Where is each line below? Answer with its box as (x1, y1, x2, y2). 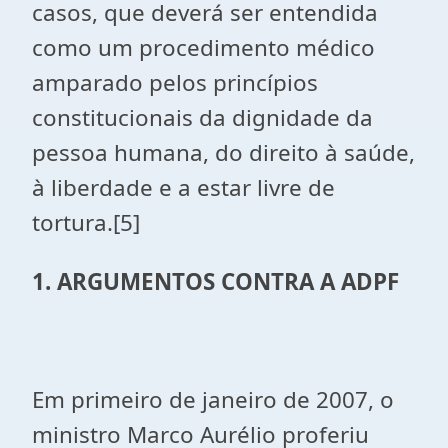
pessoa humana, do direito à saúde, (32, 137, 415, 168)
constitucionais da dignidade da (32, 102, 373, 133)
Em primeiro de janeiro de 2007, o (32, 384, 394, 415)
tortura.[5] (32, 207, 140, 238)
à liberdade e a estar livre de (32, 172, 335, 203)
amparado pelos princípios (32, 67, 318, 98)
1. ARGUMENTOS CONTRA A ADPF (32, 266, 399, 297)
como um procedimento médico (32, 32, 375, 63)
